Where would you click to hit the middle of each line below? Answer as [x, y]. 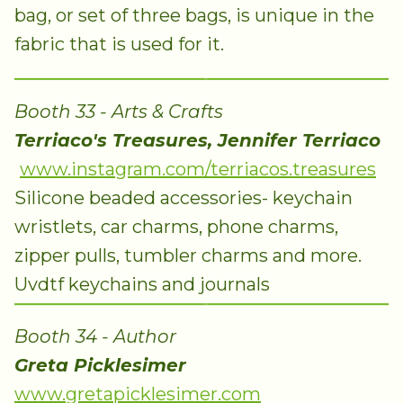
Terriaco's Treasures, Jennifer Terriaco [197, 140]
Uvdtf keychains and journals [142, 284]
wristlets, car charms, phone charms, [176, 226]
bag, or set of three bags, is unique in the [194, 16]
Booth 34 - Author [95, 336]
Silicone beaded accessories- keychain [184, 197]
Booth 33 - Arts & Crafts [119, 111]
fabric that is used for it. [119, 45]
